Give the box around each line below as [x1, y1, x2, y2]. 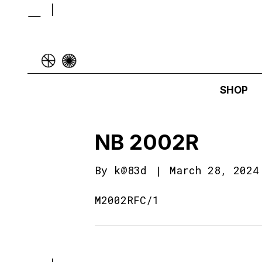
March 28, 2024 [170, 163, 259, 177]
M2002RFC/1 [95, 193, 159, 207]
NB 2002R [95, 129, 199, 155]
